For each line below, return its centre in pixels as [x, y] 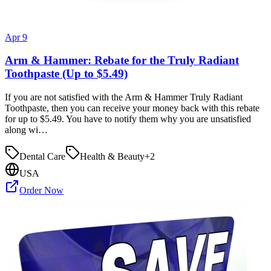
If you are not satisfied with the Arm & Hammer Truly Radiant [124, 97]
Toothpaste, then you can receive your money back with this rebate [132, 108]
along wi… [26, 129]
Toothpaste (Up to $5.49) [66, 74]
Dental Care [42, 156]
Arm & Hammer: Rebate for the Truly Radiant [122, 60]
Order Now [41, 190]
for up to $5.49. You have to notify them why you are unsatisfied [128, 119]
